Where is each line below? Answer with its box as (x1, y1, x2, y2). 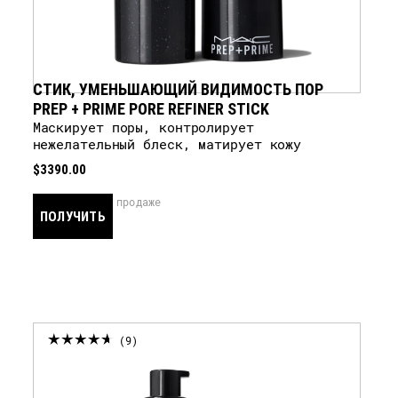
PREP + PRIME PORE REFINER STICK (32, 98, 270, 119)
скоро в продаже (64, 195, 162, 209)
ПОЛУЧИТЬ (39, 207, 106, 225)
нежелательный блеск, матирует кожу (32, 135, 302, 153)
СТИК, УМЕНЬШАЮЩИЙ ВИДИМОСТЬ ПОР (32, 78, 324, 99)
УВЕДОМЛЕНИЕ (32, 251, 125, 269)
